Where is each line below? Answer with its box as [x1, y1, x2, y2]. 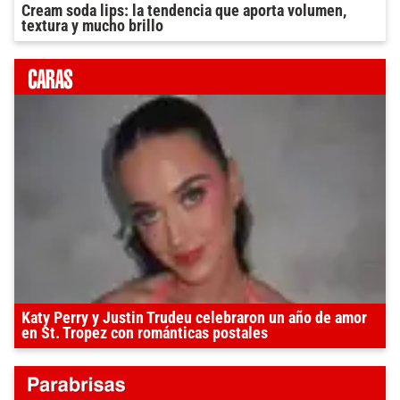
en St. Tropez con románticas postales [21, 323, 268, 342]
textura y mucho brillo [21, 16, 163, 35]
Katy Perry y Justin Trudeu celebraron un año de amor [21, 308, 367, 327]
